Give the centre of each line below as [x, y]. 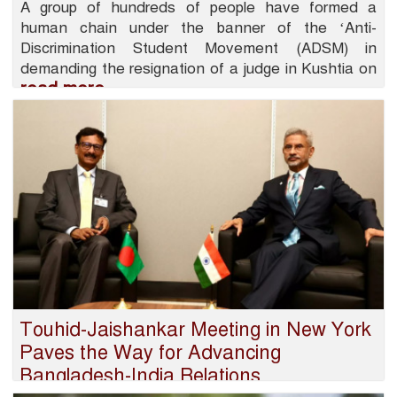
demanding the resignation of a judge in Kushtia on [198, 69]
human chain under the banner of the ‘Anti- [198, 28]
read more [62, 90]
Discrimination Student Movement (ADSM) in [198, 49]
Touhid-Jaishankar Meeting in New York [195, 329]
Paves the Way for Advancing [150, 352]
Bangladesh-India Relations [140, 375]
